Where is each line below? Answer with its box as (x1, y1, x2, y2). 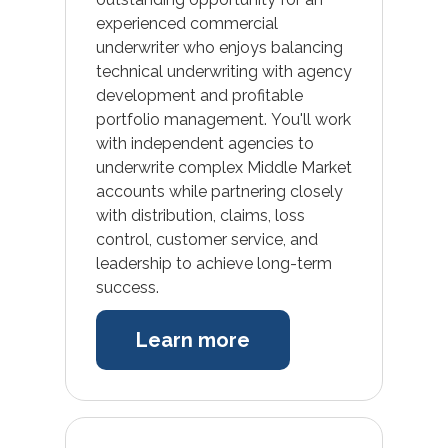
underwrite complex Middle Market (95, 157, 352, 177)
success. (95, 277, 159, 297)
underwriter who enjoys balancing (95, 37, 343, 57)
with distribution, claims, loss (95, 205, 305, 225)
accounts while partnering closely (95, 181, 343, 201)
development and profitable (95, 85, 303, 105)
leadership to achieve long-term (95, 253, 332, 273)
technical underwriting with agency (95, 61, 352, 81)
